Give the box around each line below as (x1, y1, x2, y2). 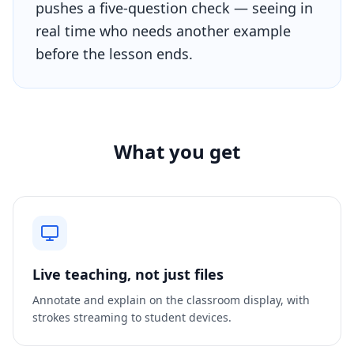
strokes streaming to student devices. (32, 310, 232, 325)
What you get (114, 138, 240, 164)
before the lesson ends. (36, 44, 193, 63)
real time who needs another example (36, 21, 291, 40)
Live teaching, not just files (32, 265, 224, 284)
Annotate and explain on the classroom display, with (32, 292, 310, 307)
